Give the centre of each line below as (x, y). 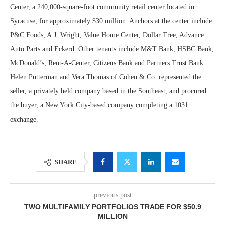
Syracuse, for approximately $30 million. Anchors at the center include (111, 21)
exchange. (24, 119)
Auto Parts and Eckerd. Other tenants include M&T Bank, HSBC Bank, (112, 49)
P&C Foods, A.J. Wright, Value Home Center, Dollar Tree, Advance (107, 35)
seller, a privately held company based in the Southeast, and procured (108, 91)
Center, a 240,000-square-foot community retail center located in (102, 7)
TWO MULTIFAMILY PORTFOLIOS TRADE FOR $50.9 (113, 207)
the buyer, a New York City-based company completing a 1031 (99, 105)
